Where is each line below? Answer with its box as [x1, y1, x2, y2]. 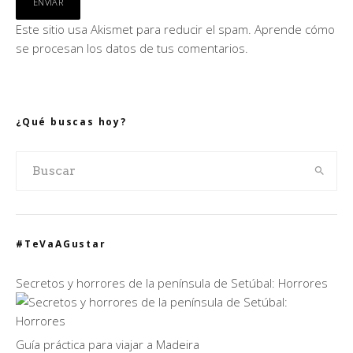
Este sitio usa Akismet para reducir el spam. [16, 20, 255, 37]
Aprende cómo [255, 20, 335, 37]
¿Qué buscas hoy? [16, 114, 127, 128]
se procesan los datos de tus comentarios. [16, 39, 248, 56]
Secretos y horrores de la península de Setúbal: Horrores [16, 274, 328, 291]
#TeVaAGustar [16, 236, 106, 251]
